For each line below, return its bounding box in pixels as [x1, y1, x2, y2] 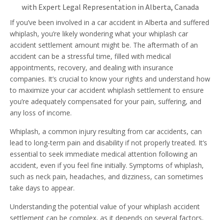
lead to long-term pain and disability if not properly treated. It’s [10, 138, 207, 148]
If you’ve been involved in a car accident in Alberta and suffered [10, 18, 209, 27]
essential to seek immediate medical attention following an [10, 149, 197, 159]
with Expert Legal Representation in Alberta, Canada [21, 2, 199, 12]
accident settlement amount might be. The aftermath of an [10, 40, 198, 50]
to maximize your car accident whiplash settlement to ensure [10, 85, 204, 95]
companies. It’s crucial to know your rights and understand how [10, 74, 210, 84]
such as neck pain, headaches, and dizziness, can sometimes [10, 172, 203, 182]
